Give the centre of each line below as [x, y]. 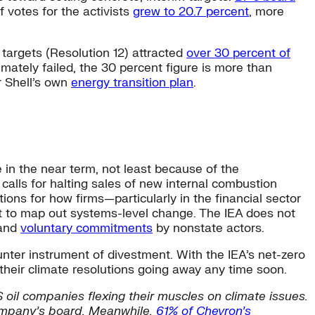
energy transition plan [132, 82]
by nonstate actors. [208, 229]
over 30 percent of [238, 53]
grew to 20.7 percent [191, 11]
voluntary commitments [86, 229]
